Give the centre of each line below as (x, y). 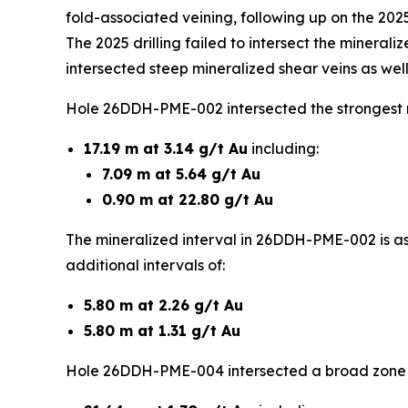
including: (283, 148)
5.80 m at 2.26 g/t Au (163, 305)
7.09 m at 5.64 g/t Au (181, 173)
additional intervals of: (145, 265)
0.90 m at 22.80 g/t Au (188, 199)
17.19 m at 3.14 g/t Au (166, 148)
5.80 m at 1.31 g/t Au (162, 330)
